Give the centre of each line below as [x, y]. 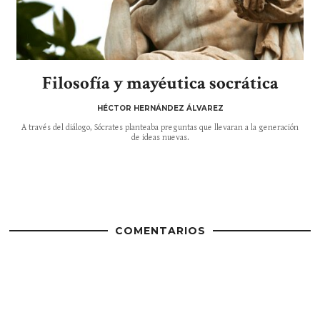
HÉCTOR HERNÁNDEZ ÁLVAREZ [160, 109]
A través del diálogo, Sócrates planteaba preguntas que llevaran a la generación [160, 128]
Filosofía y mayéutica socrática [160, 84]
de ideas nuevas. [160, 138]
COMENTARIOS [160, 230]
